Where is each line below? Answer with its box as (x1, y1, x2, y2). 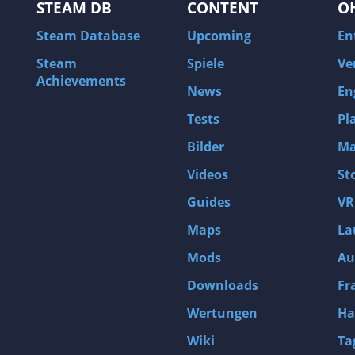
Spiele (187, 55, 224, 73)
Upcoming (187, 27, 251, 45)
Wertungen (187, 304, 258, 323)
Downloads (187, 277, 258, 295)
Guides (187, 193, 231, 212)
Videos (187, 166, 228, 184)
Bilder (187, 138, 224, 156)
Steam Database (36, 27, 140, 45)
